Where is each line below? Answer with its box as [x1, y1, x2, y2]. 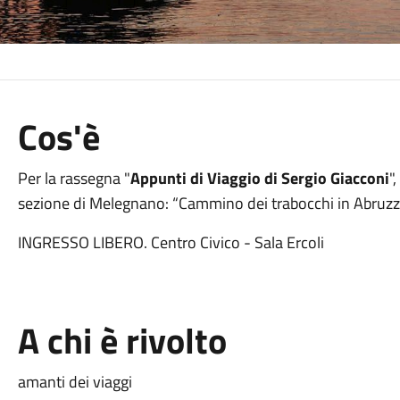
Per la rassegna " [17, 166, 130, 190]
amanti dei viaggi [17, 370, 132, 394]
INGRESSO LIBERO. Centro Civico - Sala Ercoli [17, 230, 324, 254]
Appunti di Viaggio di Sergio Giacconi [129, 166, 389, 190]
